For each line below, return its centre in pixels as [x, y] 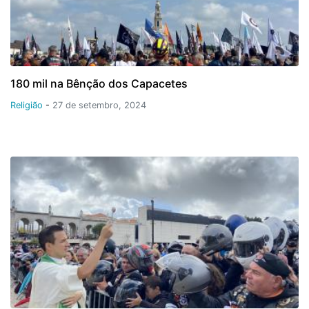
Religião [28, 105]
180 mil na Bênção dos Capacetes [99, 83]
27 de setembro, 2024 [99, 105]
